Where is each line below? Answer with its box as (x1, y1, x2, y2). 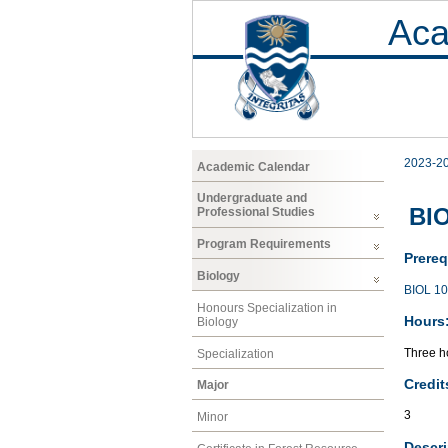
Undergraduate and (197, 191, 307, 206)
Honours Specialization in (197, 300, 337, 315)
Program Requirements (197, 237, 331, 252)
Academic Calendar (197, 159, 310, 174)
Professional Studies (197, 205, 315, 220)
